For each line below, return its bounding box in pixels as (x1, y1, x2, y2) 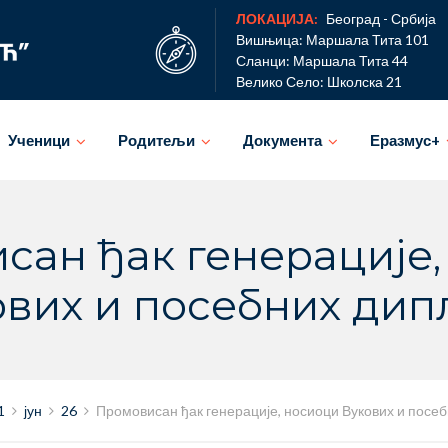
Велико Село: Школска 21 (236, 73, 402, 90)
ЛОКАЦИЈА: (236, 10, 321, 27)
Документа (243, 131, 322, 149)
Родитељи (118, 131, 195, 149)
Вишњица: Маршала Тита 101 (236, 31, 429, 48)
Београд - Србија (326, 10, 436, 27)
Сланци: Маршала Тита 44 (236, 52, 408, 69)
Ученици (8, 131, 70, 149)
